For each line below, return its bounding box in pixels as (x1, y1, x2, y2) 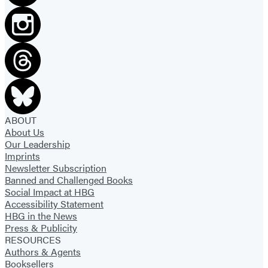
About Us (5, 124, 44, 139)
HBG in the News (5, 208, 77, 223)
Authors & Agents (5, 244, 81, 258)
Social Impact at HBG (5, 184, 95, 199)
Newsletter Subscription (5, 160, 106, 175)
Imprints (5, 148, 40, 163)
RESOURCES (5, 232, 61, 246)
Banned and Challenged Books (5, 172, 133, 187)
